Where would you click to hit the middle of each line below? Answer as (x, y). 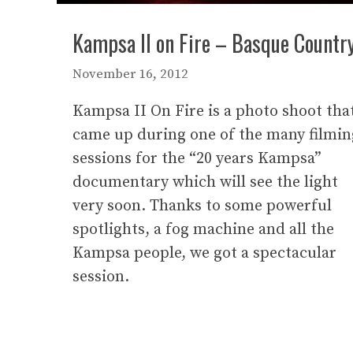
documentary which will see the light (205, 183)
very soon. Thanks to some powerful (202, 206)
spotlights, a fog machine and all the (203, 230)
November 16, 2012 (130, 74)
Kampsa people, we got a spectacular (204, 254)
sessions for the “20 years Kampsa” (197, 159)
